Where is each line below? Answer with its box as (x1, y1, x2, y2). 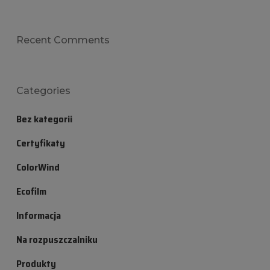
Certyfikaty (16, 136, 65, 151)
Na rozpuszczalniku (16, 232, 98, 248)
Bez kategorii (16, 111, 72, 127)
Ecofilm (16, 184, 46, 199)
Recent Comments (16, 34, 110, 46)
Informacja (16, 208, 61, 224)
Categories (16, 85, 71, 97)
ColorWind (16, 160, 60, 175)
